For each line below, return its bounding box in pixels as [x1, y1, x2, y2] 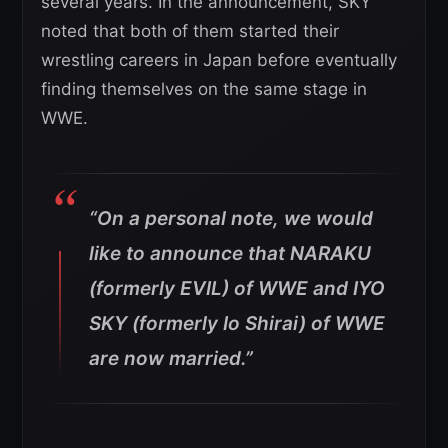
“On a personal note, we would [89, 206, 373, 230]
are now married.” [89, 346, 253, 370]
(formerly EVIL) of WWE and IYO [89, 276, 385, 300]
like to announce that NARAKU [89, 241, 371, 265]
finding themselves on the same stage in [41, 78, 367, 99]
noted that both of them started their [41, 20, 339, 41]
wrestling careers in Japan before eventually [41, 49, 397, 70]
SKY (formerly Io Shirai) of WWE [89, 311, 385, 335]
